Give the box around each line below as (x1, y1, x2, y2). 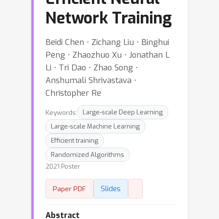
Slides (101, 184, 121, 194)
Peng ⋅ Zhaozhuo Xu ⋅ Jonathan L (45, 49, 170, 60)
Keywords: (45, 108, 77, 117)
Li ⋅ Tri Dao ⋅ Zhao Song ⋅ (45, 62, 138, 73)
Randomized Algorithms (51, 151, 124, 159)
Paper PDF (53, 184, 86, 193)
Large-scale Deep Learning (83, 108, 163, 116)
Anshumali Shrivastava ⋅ (45, 75, 136, 86)
